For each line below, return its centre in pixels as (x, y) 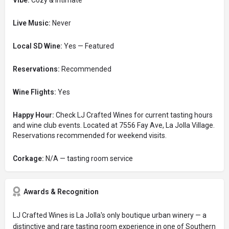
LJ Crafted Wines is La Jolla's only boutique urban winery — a (110, 215)
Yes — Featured (88, 46)
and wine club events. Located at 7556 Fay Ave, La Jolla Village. (114, 125)
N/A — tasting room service (88, 158)
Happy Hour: (33, 115)
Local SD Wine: (38, 46)
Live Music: (32, 23)
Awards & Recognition (61, 192)
